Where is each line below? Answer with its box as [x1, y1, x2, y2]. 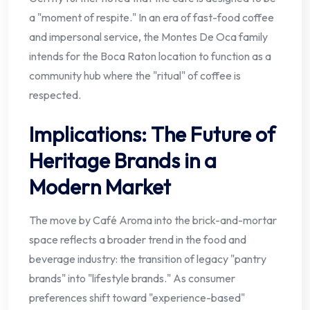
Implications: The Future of [29, 121, 275, 148]
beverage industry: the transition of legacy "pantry [29, 252, 266, 266]
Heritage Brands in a [29, 147, 217, 174]
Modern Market [29, 174, 171, 201]
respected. [29, 88, 81, 102]
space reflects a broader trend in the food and [29, 232, 246, 247]
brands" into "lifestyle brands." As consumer [29, 271, 235, 286]
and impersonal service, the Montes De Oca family [29, 30, 268, 44]
